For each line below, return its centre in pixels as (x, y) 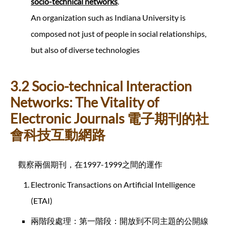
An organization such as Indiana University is (108, 17)
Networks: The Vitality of (84, 102)
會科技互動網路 (58, 134)
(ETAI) (42, 200)
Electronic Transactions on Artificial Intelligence (113, 184)
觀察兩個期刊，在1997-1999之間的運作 (90, 164)
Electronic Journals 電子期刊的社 (109, 118)
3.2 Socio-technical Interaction (101, 86)
